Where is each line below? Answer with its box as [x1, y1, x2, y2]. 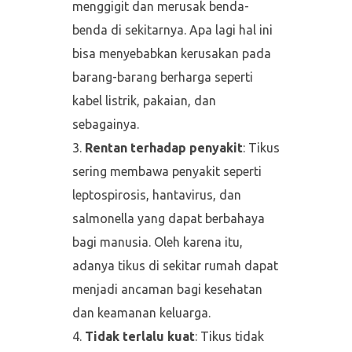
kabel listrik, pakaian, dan [71, 93, 216, 108]
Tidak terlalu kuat [84, 328, 195, 343]
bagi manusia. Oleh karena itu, [71, 234, 243, 249]
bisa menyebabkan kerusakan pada [71, 46, 271, 60]
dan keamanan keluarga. [71, 305, 211, 320]
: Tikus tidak [194, 328, 264, 343]
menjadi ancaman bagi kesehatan [71, 281, 262, 296]
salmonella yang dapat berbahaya [71, 211, 265, 225]
